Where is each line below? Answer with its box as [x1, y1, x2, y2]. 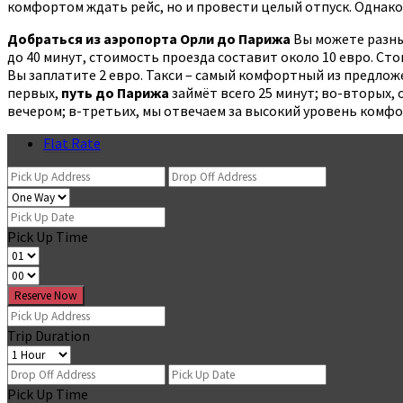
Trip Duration [7, 326, 90, 345]
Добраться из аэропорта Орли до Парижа [7, 29, 291, 48]
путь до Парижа [61, 83, 169, 102]
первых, [7, 83, 61, 102]
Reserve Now [14, 287, 77, 303]
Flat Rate [43, 133, 101, 152]
